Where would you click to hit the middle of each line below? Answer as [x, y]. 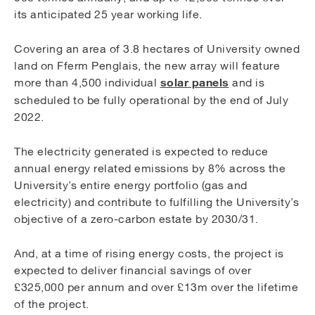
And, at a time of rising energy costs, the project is [149, 253]
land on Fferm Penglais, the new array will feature [147, 66]
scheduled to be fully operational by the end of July [151, 100]
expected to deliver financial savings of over [133, 270]
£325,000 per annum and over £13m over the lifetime [156, 287]
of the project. [52, 304]
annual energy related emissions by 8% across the [150, 168]
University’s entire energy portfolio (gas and [131, 185]
